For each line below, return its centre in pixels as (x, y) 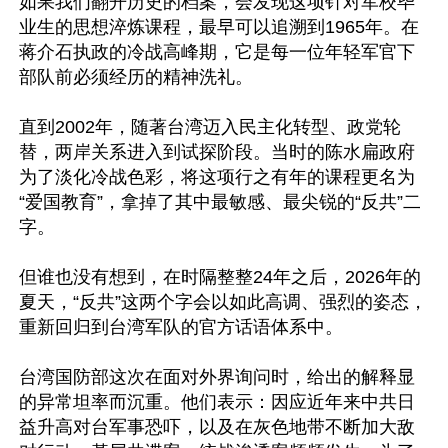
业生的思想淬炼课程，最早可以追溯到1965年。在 (219, 27)
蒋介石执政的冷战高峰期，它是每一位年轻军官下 (217, 52)
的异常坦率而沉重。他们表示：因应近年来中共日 (217, 402)
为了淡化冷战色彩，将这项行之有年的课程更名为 (217, 177)
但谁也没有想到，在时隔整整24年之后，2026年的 (220, 277)
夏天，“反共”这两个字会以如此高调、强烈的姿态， (223, 302)
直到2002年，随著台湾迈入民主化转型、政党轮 (210, 127)
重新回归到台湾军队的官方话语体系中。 (181, 327)
